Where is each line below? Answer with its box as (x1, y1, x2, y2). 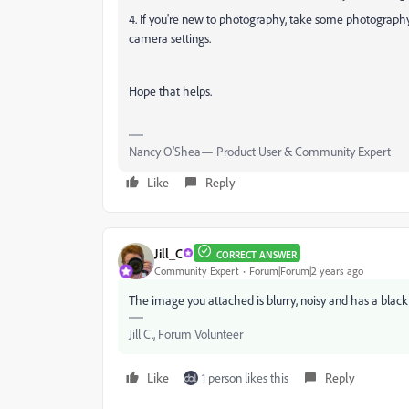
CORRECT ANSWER (216, 248, 297, 262)
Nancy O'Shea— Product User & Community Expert (129, 143, 391, 160)
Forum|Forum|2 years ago (249, 263, 363, 278)
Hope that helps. (129, 83, 212, 100)
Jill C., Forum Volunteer (129, 326, 243, 342)
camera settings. (129, 30, 211, 47)
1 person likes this (202, 370, 288, 386)
